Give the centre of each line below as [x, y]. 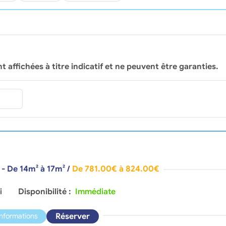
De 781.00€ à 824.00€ [116, 169]
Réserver [72, 216]
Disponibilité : [45, 191]
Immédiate [95, 191]
